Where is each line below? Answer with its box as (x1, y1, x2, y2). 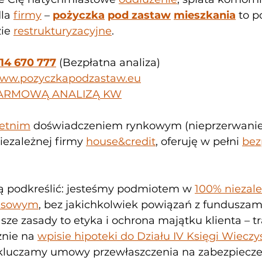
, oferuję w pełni (156, 135, 242, 148)
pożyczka (53, 9, 105, 22)
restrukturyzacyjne (13, 25, 112, 37)
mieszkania (174, 9, 236, 22)
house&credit (86, 135, 156, 148)
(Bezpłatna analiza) (56, 56, 160, 69)
